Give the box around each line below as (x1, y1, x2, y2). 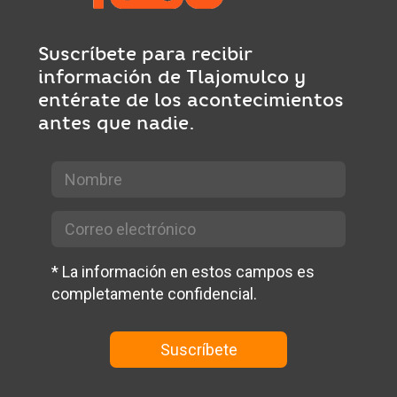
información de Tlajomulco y (38, 65, 307, 90)
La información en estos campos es (58, 262, 315, 282)
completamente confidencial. (51, 284, 258, 304)
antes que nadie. (38, 111, 196, 136)
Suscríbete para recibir (38, 42, 253, 66)
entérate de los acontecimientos (38, 88, 345, 113)
